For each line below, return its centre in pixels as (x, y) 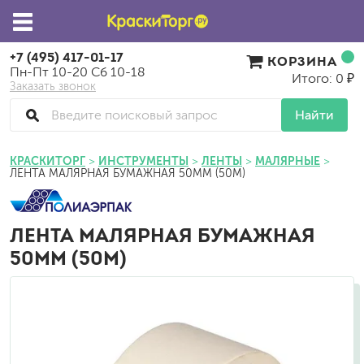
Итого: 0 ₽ (323, 78)
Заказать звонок (53, 87)
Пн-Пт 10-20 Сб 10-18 (78, 72)
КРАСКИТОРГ (48, 161)
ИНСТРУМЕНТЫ (143, 161)
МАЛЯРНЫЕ (288, 161)
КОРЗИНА (302, 61)
